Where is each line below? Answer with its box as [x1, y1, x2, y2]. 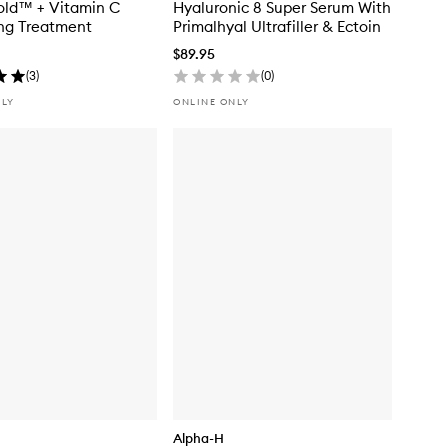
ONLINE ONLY [173, 95, 250, 107]
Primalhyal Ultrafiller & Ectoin [173, 16, 381, 36]
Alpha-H [173, 429, 224, 446]
